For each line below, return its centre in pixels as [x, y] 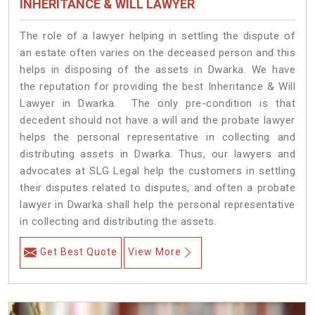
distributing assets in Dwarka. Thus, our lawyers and [157, 154]
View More [155, 252]
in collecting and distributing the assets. [118, 222]
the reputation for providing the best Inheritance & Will [157, 87]
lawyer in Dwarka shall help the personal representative [157, 205]
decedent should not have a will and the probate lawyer [157, 121]
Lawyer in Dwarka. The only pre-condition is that [157, 104]
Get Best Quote [79, 252]
